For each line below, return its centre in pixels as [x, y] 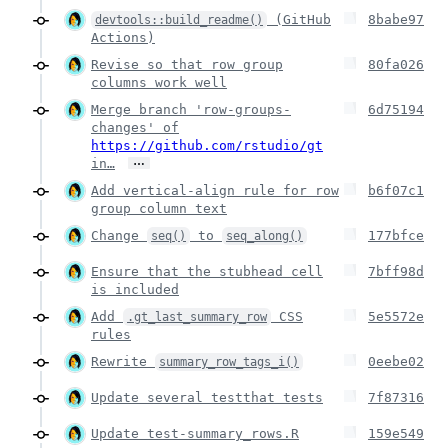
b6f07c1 [396, 190]
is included [135, 289]
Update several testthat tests [207, 397]
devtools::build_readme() [179, 19]
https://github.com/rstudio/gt [207, 145]
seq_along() [264, 235]
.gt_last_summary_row [197, 316]
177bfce [396, 235]
